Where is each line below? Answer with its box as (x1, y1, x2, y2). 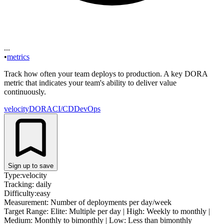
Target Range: (4, 206, 48, 215)
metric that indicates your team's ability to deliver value (4, 78, 176, 87)
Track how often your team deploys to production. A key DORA (4, 69, 207, 78)
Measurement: (4, 197, 48, 206)
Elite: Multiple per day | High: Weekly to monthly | (50, 206, 210, 215)
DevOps (74, 104, 100, 113)
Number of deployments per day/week (50, 197, 171, 206)
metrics (7, 52, 29, 61)
